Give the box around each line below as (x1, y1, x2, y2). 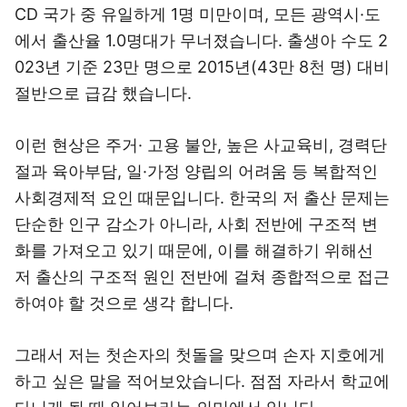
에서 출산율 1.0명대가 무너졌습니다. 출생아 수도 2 (15, 31, 388, 50)
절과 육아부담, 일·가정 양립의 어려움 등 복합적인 (15, 162, 378, 181)
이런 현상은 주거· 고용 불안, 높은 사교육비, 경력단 (15, 135, 387, 154)
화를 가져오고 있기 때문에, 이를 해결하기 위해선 (15, 241, 373, 260)
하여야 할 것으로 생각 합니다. (15, 293, 233, 313)
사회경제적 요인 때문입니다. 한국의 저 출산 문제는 (15, 188, 390, 207)
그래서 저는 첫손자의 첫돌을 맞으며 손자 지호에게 (15, 345, 385, 364)
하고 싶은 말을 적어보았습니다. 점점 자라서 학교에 (15, 372, 390, 391)
